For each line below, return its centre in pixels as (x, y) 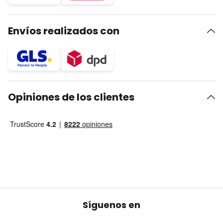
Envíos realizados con (64, 31)
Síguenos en (111, 205)
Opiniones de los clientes (71, 97)
